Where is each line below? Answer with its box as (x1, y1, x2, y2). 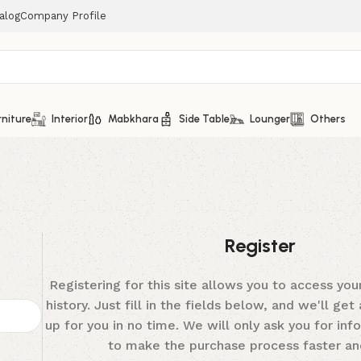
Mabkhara (108, 112, 159, 125)
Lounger (250, 112, 290, 125)
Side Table (179, 112, 230, 125)
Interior (52, 112, 88, 125)
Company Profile (20, 10, 106, 22)
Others (310, 112, 346, 125)
